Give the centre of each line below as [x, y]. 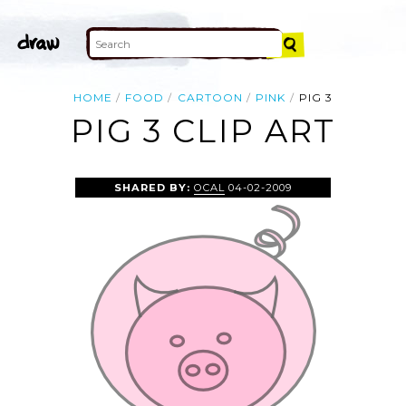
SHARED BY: [154, 187]
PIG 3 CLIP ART [203, 131]
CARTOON [210, 97]
